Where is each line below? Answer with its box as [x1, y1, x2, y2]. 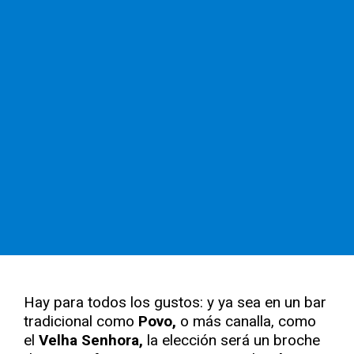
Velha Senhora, [35, 331, 143, 349]
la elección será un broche [143, 331, 320, 349]
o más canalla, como [176, 312, 316, 330]
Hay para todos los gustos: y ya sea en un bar [24, 293, 326, 311]
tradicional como [24, 312, 138, 330]
